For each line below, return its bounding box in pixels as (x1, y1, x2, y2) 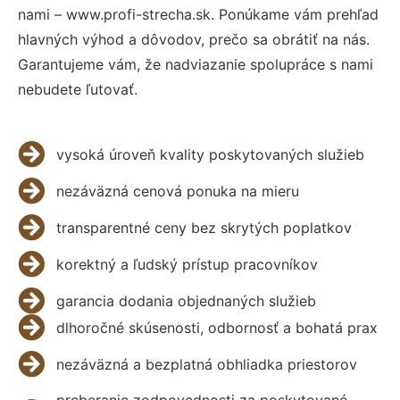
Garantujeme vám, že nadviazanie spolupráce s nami (18, 54, 373, 73)
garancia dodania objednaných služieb (55, 291, 316, 310)
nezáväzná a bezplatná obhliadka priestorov (55, 354, 357, 373)
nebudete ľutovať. (18, 79, 137, 98)
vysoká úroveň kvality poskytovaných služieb (55, 145, 364, 163)
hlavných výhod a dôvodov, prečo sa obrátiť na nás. (18, 29, 370, 48)
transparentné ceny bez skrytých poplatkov (55, 218, 352, 237)
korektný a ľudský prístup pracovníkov (55, 254, 318, 273)
